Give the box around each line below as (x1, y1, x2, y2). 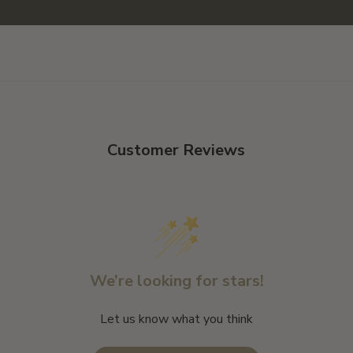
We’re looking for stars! (89, 270, 264, 292)
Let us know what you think (100, 310, 253, 328)
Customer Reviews (107, 139, 246, 161)
